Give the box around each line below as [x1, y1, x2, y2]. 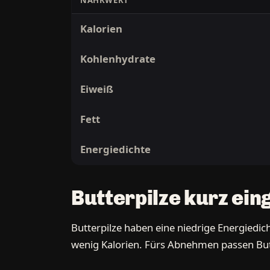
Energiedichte [80, 142, 151, 157]
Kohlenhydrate [80, 52, 156, 66]
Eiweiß [80, 82, 114, 96]
